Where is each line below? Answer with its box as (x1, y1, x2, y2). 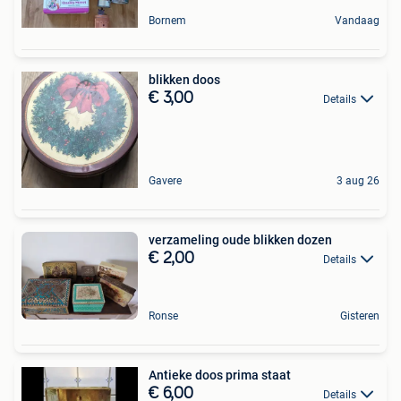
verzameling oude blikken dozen (149, 232, 332, 247)
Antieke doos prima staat (149, 367, 291, 382)
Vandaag (335, 13, 380, 27)
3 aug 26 (337, 174, 380, 187)
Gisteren (340, 309, 380, 322)
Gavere (149, 174, 182, 187)
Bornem (149, 13, 186, 27)
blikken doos (149, 72, 220, 87)
